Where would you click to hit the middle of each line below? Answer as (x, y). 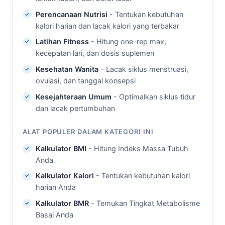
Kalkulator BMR (62, 203)
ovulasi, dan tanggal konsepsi (85, 81)
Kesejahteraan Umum (73, 97)
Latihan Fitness (62, 42)
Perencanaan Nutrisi (71, 14)
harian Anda (55, 187)
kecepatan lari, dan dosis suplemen (95, 53)
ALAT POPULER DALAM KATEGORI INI (88, 132)
